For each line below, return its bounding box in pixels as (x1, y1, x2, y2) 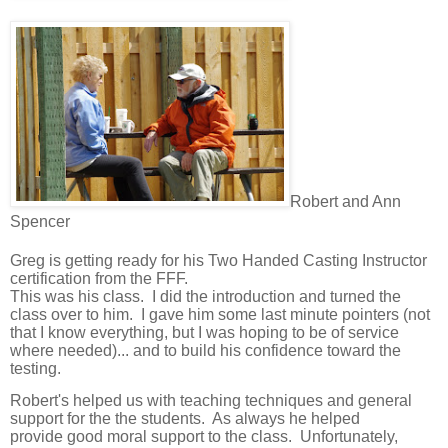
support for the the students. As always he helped (10, 410, 360, 428)
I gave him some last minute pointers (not (141, 306, 430, 324)
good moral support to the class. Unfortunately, (67, 428, 398, 446)
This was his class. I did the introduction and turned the (10, 288, 401, 306)
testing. (10, 360, 61, 378)
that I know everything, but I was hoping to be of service (10, 324, 399, 342)
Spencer (10, 213, 70, 231)
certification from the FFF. (10, 270, 188, 288)
